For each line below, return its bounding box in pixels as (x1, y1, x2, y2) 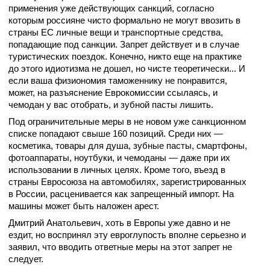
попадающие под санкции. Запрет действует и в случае (8, 39, 239, 49)
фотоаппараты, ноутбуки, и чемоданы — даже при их (8, 152, 230, 163)
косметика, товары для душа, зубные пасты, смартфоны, (8, 140, 247, 151)
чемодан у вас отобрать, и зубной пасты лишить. (8, 99, 216, 110)
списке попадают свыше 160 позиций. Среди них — (8, 128, 223, 139)
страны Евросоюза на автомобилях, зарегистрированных (8, 177, 246, 187)
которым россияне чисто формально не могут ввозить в (8, 15, 240, 25)
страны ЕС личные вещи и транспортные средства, (8, 27, 223, 37)
